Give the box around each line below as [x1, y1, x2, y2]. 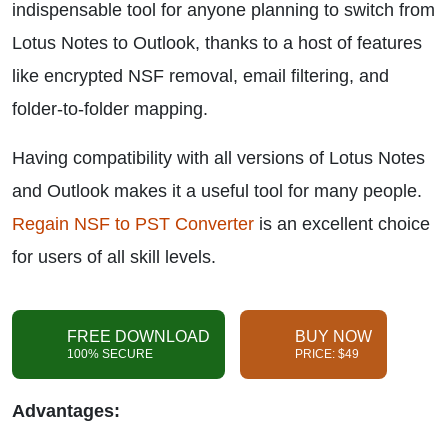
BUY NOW [295, 328, 372, 345]
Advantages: [12, 401, 125, 421]
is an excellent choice [254, 214, 430, 234]
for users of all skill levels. [12, 247, 216, 267]
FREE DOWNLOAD [67, 328, 210, 345]
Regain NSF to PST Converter [12, 214, 254, 234]
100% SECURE [67, 347, 153, 361]
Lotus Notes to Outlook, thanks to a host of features [12, 33, 422, 53]
